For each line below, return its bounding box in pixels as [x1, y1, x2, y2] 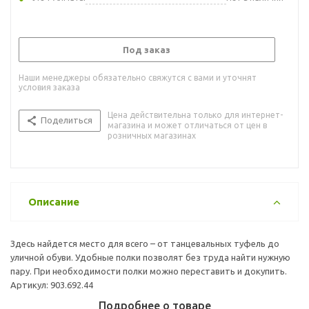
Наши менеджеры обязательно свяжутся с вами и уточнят [19, 72, 257, 82]
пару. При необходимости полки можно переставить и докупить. [10, 266, 287, 276]
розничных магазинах [108, 130, 196, 140]
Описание [28, 195, 79, 208]
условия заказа [19, 82, 80, 92]
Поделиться [41, 114, 92, 125]
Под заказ [123, 44, 170, 54]
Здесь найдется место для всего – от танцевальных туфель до [10, 238, 279, 248]
